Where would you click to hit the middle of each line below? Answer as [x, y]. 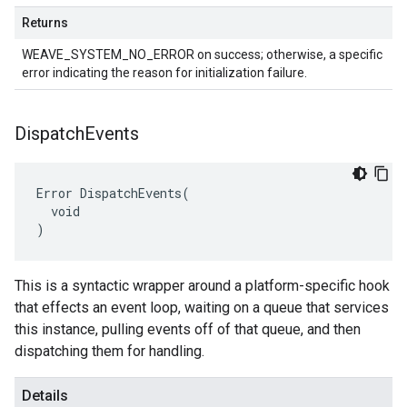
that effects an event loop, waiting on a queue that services [202, 308]
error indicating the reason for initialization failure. [164, 73]
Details [45, 396]
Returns [45, 23]
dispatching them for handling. [109, 351]
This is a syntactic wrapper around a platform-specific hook [202, 286]
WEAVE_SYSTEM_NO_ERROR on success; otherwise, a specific [202, 55]
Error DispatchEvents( [113, 193]
